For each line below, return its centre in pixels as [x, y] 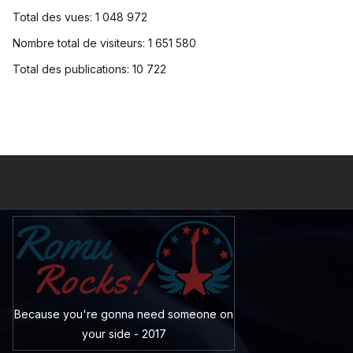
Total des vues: [54, 17]
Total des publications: [72, 69]
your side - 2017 [124, 333]
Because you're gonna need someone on [124, 314]
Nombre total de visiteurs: [80, 43]
